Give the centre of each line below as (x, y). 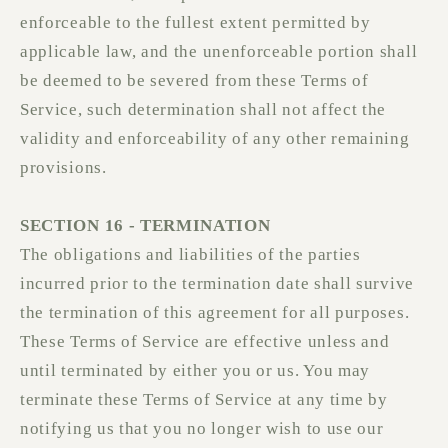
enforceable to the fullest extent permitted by (195, 23)
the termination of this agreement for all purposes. (215, 313)
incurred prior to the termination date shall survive (217, 284)
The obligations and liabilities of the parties (190, 255)
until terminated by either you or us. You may (195, 371)
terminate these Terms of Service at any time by (204, 400)
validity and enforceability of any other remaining (215, 139)
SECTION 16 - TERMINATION (145, 226)
